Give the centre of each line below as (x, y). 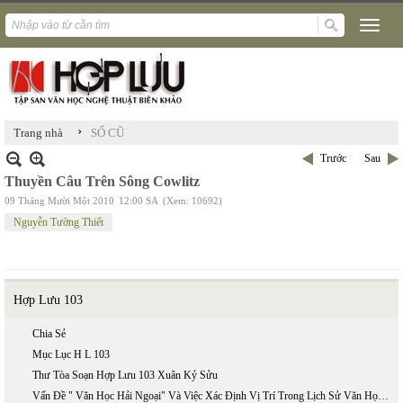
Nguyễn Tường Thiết (58, 222)
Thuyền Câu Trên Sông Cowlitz (102, 181)
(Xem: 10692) (193, 201)
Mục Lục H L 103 (71, 354)
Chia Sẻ (49, 334)
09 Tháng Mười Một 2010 (59, 201)
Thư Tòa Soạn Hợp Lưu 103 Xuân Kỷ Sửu (125, 375)
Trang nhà (38, 133)
